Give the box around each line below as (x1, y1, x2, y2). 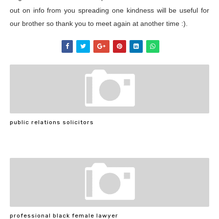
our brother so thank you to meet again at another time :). (10, 20, 188, 27)
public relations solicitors (10, 118, 94, 126)
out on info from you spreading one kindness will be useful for (10, 6, 209, 14)
